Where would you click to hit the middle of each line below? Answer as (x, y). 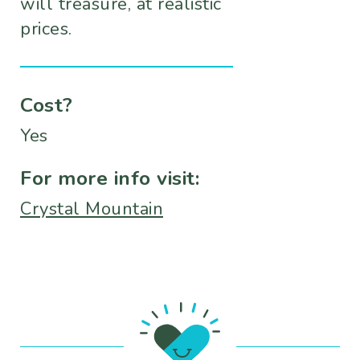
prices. (49, 29)
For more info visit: (110, 179)
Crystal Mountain (92, 209)
